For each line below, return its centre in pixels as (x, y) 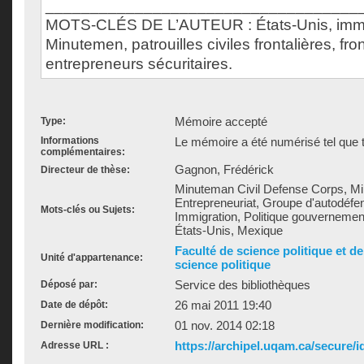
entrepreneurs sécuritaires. (139, 64)
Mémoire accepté (221, 121)
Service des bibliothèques (243, 285)
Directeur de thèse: (85, 170)
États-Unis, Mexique (229, 230)
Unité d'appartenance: (92, 258)
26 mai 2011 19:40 (223, 305)
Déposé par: (69, 284)
